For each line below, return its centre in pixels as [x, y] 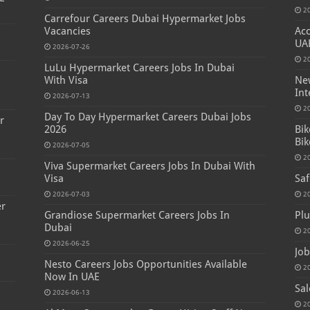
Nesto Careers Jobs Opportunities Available [145, 265]
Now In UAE [72, 277]
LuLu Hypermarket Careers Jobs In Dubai [139, 68]
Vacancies [67, 31]
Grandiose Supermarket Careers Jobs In [137, 216]
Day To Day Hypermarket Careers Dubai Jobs [147, 117]
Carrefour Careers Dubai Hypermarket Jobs [145, 19]
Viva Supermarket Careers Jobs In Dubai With [149, 166]
